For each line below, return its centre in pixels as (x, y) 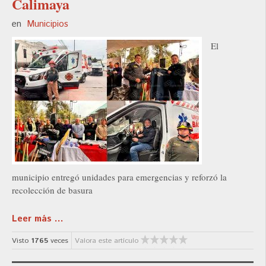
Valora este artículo (107, 241)
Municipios (47, 24)
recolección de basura (52, 190)
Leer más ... (38, 219)
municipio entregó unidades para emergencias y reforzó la (119, 177)
